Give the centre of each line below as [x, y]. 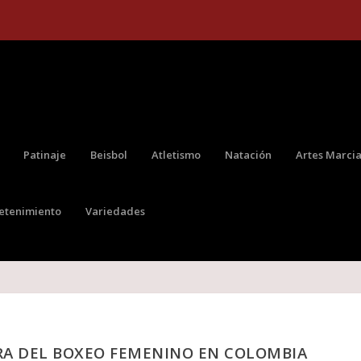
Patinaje [45, 154]
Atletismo [176, 154]
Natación [249, 154]
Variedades [116, 211]
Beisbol [109, 154]
